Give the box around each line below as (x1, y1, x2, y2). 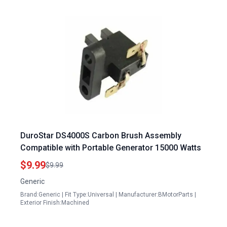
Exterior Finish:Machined (20, 199, 89, 206)
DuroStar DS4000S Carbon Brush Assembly (20, 131, 181, 140)
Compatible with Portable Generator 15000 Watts (20, 143, 201, 153)
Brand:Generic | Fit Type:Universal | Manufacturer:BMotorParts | (20, 191, 196, 198)
